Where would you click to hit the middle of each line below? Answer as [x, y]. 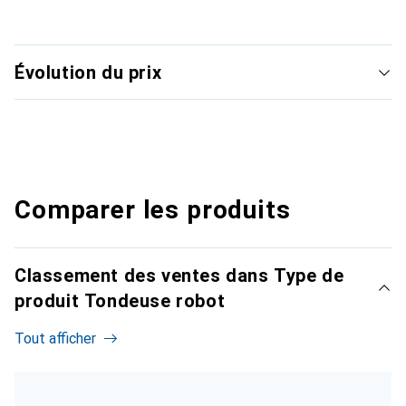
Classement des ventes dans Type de [179, 276]
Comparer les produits [153, 210]
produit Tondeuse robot [120, 301]
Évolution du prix [88, 73]
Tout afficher [55, 339]
